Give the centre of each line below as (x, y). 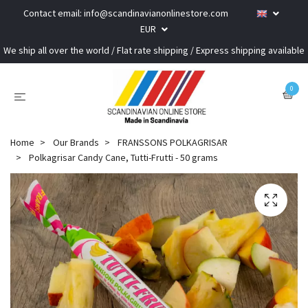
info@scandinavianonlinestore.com (156, 13)
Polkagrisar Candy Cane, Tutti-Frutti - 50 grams (122, 157)
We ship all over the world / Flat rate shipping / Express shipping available (154, 50)
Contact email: (54, 13)
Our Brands (76, 142)
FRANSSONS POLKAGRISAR (173, 142)
